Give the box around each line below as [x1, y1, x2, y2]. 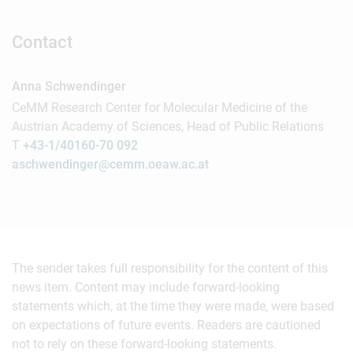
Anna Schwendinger [12, 79, 126, 94]
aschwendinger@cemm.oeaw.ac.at [12, 157, 209, 172]
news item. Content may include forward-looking [12, 280, 280, 295]
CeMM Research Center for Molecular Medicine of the [12, 100, 307, 115]
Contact [12, 32, 72, 52]
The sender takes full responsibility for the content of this [12, 261, 328, 276]
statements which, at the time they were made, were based [12, 299, 334, 314]
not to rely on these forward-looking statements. [12, 336, 277, 351]
